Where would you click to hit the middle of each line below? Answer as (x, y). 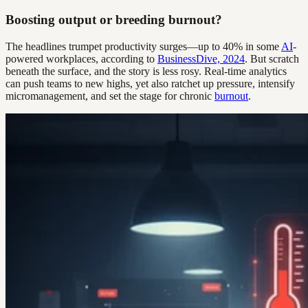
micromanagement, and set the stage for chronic (110, 96)
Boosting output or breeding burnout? (114, 20)
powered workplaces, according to (81, 59)
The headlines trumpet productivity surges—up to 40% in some (143, 47)
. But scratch (272, 59)
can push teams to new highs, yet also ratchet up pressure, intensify (150, 84)
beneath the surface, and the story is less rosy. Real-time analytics (146, 71)
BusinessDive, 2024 (201, 59)
